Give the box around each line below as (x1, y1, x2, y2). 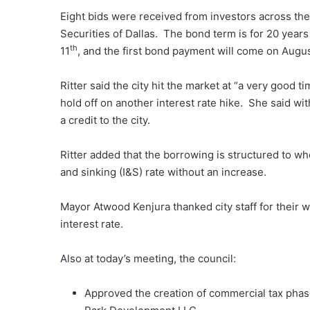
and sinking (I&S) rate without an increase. (60, 165, 269, 179)
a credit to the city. (60, 113, 153, 127)
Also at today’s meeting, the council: (60, 252, 236, 265)
